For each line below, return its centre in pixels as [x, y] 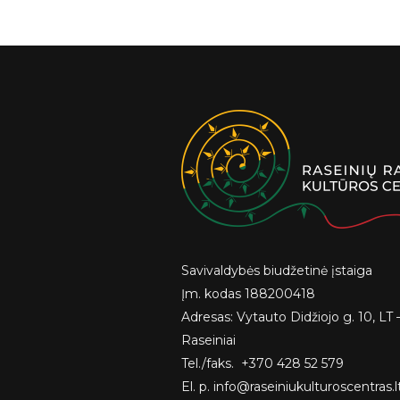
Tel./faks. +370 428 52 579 [262, 363]
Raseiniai [208, 340]
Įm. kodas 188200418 [248, 294]
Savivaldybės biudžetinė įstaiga [276, 271]
